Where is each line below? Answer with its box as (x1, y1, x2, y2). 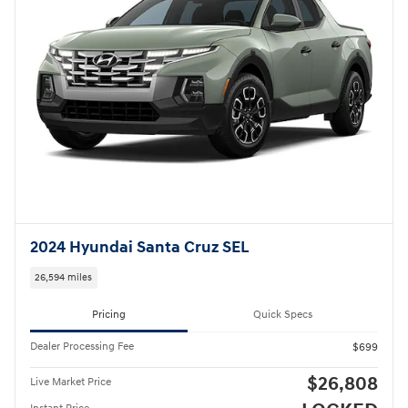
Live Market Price (30, 374, 111, 389)
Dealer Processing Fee (30, 339, 134, 353)
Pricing (92, 308, 126, 322)
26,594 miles (35, 271, 93, 284)
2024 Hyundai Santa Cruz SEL (30, 238, 249, 259)
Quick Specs (253, 308, 312, 322)
